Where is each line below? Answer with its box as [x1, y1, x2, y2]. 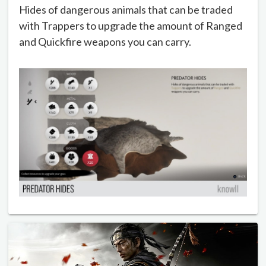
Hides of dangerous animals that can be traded [19, 2, 233, 16]
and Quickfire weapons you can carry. [19, 34, 191, 48]
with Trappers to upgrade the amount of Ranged [19, 18, 242, 32]
